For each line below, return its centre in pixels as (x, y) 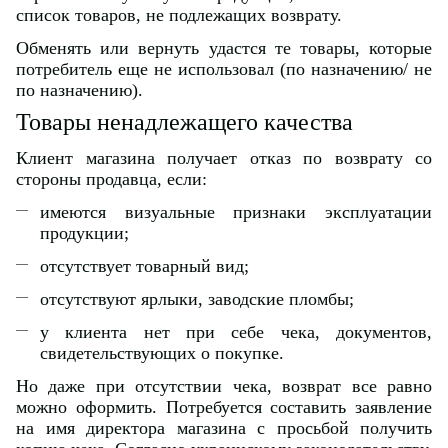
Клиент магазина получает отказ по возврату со (224, 158)
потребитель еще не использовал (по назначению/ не (224, 69)
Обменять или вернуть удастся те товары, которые (224, 48)
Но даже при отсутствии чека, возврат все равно (224, 386)
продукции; (84, 233)
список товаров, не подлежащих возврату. (179, 15)
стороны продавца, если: (111, 179)
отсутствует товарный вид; (144, 266)
